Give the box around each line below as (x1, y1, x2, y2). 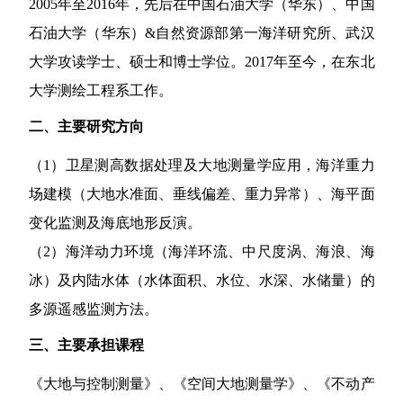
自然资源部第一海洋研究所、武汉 (156, 25, 375, 41)
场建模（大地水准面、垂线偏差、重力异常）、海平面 (28, 186, 375, 202)
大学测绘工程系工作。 (28, 83, 173, 99)
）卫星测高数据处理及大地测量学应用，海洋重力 (49, 157, 375, 174)
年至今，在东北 (273, 54, 375, 70)
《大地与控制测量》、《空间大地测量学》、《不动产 (28, 375, 375, 391)
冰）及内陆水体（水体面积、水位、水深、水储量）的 (28, 273, 375, 289)
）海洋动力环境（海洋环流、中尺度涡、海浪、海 (49, 244, 375, 260)
